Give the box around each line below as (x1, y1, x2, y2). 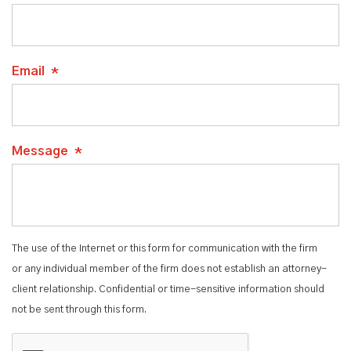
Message (12, 145, 68, 157)
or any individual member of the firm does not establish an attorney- (12, 264, 327, 274)
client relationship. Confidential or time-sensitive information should (12, 284, 324, 295)
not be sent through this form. (12, 305, 147, 315)
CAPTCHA (12, 335, 71, 347)
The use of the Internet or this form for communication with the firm (12, 244, 317, 254)
